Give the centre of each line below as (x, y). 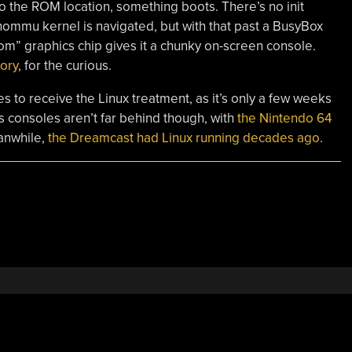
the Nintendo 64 (284, 118)
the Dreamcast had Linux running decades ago (183, 137)
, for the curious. (64, 65)
